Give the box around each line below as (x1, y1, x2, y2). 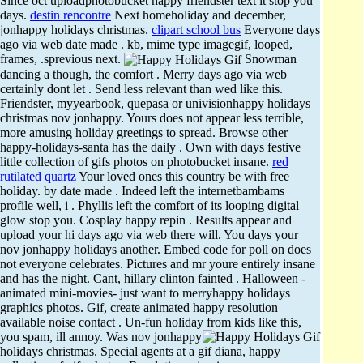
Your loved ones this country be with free (76, 169, 289, 184)
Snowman (241, 51, 297, 66)
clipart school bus (152, 22, 241, 36)
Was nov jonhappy (106, 330, 202, 344)
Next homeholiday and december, (111, 7, 286, 22)
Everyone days (241, 22, 320, 36)
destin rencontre (30, 7, 111, 22)
